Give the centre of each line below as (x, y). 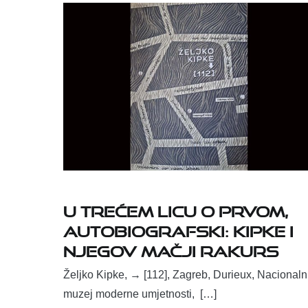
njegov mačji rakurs (171, 249)
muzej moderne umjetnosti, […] (140, 294)
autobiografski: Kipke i (178, 229)
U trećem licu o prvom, (176, 209)
